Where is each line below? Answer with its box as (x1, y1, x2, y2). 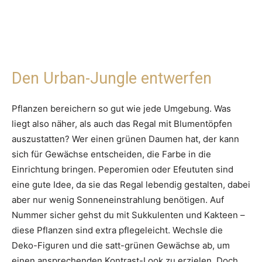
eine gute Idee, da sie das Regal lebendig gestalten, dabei (12, 179, 250, 191)
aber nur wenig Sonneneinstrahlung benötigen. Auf (12, 194, 224, 206)
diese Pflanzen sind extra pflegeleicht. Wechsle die (12, 225, 223, 236)
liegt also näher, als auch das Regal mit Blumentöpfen (12, 118, 232, 130)
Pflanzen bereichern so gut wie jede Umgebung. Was (12, 103, 231, 115)
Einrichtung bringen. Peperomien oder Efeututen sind (12, 164, 233, 175)
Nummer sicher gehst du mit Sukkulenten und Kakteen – (12, 209, 245, 221)
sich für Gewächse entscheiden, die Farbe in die (12, 149, 211, 160)
